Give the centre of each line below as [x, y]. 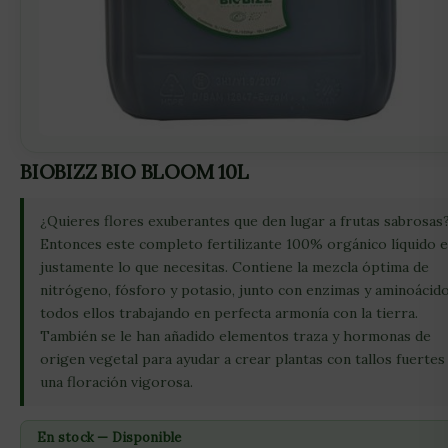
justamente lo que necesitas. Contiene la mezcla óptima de [234, 267]
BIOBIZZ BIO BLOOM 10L [134, 171]
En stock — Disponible [109, 437]
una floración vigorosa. [116, 382]
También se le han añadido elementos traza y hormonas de [235, 336]
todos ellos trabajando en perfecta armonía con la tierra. [229, 313]
